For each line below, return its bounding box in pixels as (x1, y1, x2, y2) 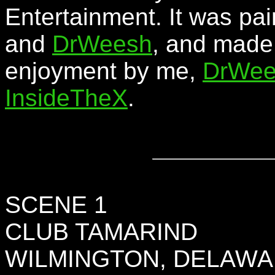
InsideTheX (5, 85, 128, 111)
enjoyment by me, (5, 58, 203, 84)
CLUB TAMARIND (5, 219, 198, 245)
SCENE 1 (5, 192, 107, 218)
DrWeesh (52, 31, 152, 57)
